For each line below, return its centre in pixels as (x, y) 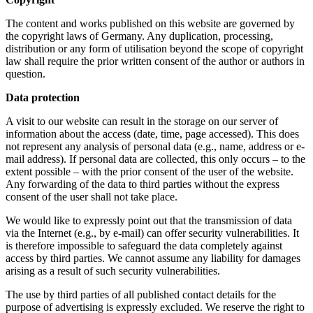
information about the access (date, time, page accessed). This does (152, 133)
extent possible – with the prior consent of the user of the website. (150, 171)
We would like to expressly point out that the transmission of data (149, 220)
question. (26, 73)
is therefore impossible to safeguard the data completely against (144, 245)
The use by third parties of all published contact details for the (141, 294)
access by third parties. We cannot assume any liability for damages (153, 258)
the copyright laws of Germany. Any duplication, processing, (139, 36)
